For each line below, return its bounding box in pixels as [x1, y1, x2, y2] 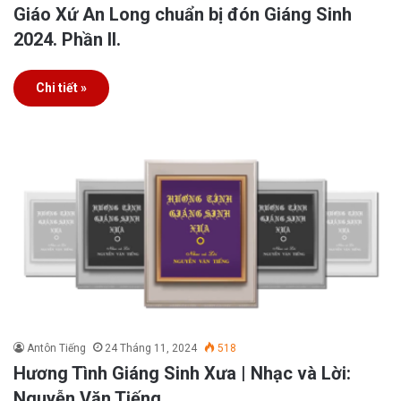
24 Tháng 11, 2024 [105, 341, 197, 354]
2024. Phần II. [13, 28, 121, 50]
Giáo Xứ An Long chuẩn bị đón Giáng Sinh [13, 3, 352, 25]
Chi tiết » [36, 80, 87, 95]
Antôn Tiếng [27, 341, 86, 354]
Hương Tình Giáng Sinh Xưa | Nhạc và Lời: [13, 362, 351, 384]
